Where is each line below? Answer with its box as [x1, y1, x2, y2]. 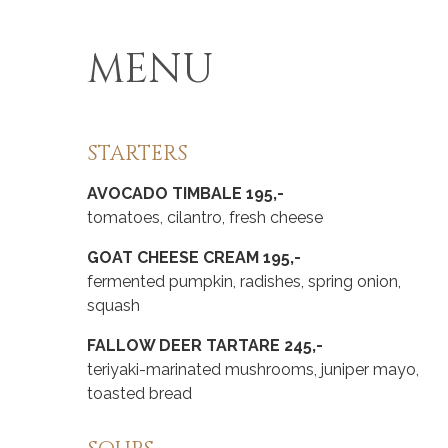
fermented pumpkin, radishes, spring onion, [87, 272, 401, 292]
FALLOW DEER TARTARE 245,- [87, 336, 323, 356]
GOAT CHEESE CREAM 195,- [87, 248, 301, 268]
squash [87, 296, 140, 316]
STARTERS [87, 140, 188, 169]
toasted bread [87, 384, 192, 404]
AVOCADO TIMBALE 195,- [87, 184, 284, 204]
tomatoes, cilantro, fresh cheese [87, 208, 323, 228]
